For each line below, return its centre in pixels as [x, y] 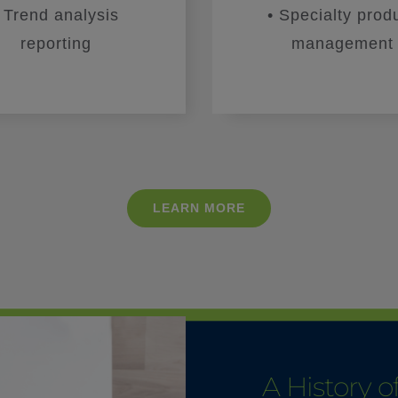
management [342, 43]
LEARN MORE [199, 207]
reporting [56, 43]
